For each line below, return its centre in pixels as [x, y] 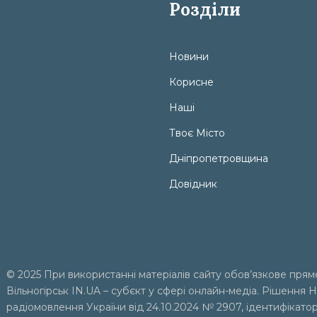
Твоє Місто [197, 133]
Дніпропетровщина [219, 158]
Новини [189, 57]
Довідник [193, 184]
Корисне [191, 82]
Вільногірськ [39, 291]
